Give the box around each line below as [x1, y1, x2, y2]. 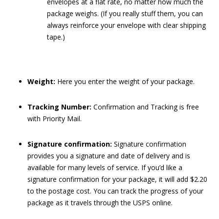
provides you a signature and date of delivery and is [27, 151, 190, 160]
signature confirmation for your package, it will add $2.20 [27, 175, 207, 184]
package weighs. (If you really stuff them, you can [47, 9, 203, 18]
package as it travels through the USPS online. [27, 198, 173, 207]
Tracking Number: [27, 102, 91, 111]
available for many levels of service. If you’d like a [27, 163, 182, 172]
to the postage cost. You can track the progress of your [27, 186, 203, 196]
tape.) [47, 32, 65, 42]
